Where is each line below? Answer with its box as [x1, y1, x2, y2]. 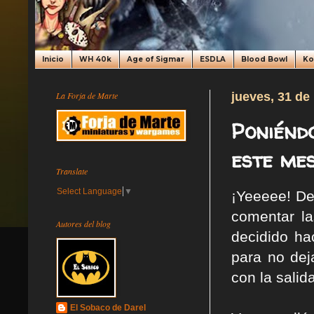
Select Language [57, 186, 122, 196]
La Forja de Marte [56, 90, 118, 101]
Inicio [42, 55, 64, 64]
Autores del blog [56, 217, 111, 229]
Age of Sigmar [127, 55, 184, 64]
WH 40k [79, 55, 111, 64]
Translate [56, 165, 88, 177]
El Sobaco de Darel [70, 302, 146, 313]
